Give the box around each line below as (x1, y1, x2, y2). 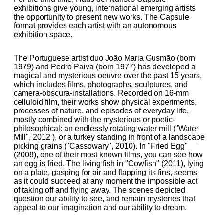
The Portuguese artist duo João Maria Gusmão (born (14, 54, 195, 62)
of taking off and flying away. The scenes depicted (14, 186, 185, 194)
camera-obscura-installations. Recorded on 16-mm (14, 89, 189, 97)
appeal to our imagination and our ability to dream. (14, 203, 187, 212)
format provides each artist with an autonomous (14, 22, 176, 30)
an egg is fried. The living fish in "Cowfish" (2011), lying (14, 159, 204, 168)
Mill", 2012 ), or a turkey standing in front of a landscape (14, 133, 205, 141)
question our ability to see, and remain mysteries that (14, 195, 195, 203)
